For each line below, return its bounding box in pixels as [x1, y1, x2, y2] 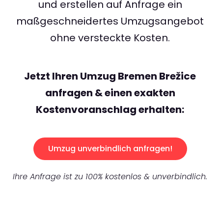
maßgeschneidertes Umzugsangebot [16, 14, 204, 28]
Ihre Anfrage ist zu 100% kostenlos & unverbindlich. [13, 171, 207, 183]
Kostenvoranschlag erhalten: [36, 103, 184, 117]
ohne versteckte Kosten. [50, 31, 170, 45]
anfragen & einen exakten [45, 86, 175, 100]
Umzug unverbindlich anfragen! [48, 143, 172, 155]
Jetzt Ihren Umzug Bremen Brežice [24, 69, 196, 83]
